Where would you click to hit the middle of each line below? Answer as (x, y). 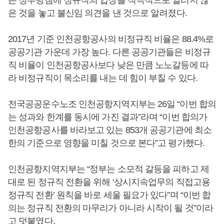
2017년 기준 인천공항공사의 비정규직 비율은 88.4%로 (111, 39)
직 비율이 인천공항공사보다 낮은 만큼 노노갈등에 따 (108, 65)
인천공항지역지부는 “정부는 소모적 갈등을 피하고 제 (108, 169)
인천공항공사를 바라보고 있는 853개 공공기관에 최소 (110, 130)
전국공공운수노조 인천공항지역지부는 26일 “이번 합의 (112, 104)
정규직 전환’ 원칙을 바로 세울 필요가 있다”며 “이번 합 (109, 195)
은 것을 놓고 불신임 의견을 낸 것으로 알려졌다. (97, 13)
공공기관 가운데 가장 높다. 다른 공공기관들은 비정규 (109, 52)
